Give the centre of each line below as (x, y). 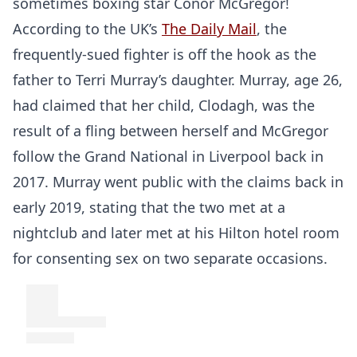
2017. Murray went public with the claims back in (178, 182)
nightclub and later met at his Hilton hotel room (176, 233)
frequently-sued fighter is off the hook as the (165, 54)
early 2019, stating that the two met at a (149, 207)
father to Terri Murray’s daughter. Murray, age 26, (178, 80)
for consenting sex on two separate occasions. (170, 258)
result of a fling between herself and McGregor (171, 131)
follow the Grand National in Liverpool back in (168, 156)
